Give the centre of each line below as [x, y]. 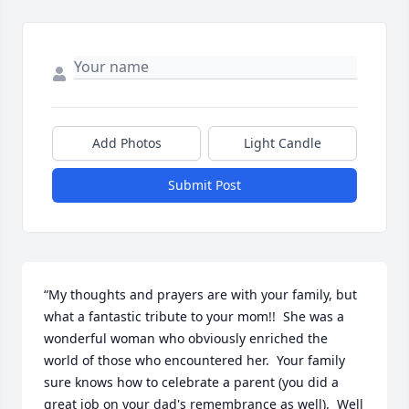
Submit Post [204, 185]
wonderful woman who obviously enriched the [186, 338]
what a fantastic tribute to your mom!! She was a [194, 316]
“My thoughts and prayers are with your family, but [200, 294]
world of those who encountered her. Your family [194, 360]
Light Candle [283, 143]
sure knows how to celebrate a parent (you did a [191, 382]
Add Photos [126, 143]
